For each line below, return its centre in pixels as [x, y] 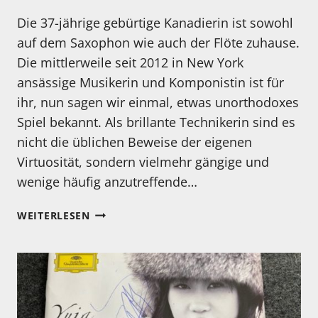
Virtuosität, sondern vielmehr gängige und [143, 161]
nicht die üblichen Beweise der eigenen [135, 142]
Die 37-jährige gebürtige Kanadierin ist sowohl [155, 22]
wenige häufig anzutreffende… [107, 181]
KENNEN [111, 212]
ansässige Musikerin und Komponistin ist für [150, 82]
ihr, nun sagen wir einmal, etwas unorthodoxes [158, 102]
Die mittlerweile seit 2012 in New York [130, 62]
